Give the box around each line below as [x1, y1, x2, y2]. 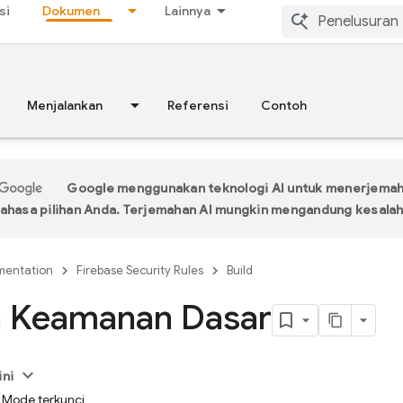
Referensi [167, 97, 228, 113]
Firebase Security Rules [76, 263, 203, 278]
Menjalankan [27, 97, 103, 113]
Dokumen [42, 3, 100, 19]
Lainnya [165, 3, 210, 19]
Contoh [261, 97, 307, 113]
